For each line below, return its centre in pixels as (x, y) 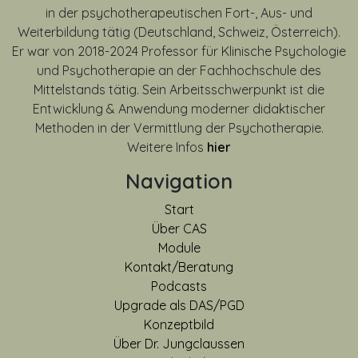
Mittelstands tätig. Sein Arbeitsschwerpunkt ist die (179, 89)
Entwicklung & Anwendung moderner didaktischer (179, 108)
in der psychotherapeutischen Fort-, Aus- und (179, 12)
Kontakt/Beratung (179, 267)
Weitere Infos (167, 147)
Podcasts (179, 286)
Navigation (179, 181)
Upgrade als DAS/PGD (179, 305)
